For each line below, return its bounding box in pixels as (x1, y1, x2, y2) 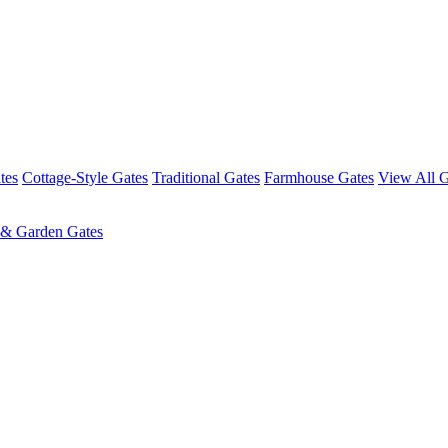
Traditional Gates (152, 169, 260, 186)
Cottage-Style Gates (22, 169, 148, 186)
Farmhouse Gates (264, 169, 374, 186)
